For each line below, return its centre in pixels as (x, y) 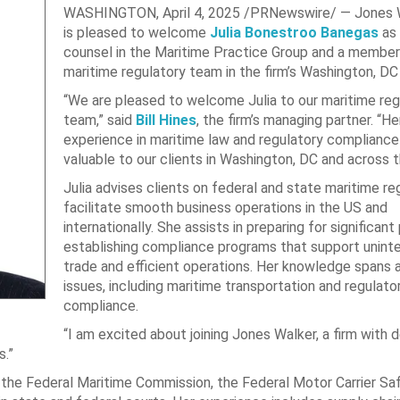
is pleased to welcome (136, 33)
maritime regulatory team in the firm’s (181, 72)
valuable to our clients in (141, 159)
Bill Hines (166, 120)
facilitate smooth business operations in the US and (225, 208)
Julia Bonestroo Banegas (294, 33)
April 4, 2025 (201, 13)
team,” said (99, 120)
